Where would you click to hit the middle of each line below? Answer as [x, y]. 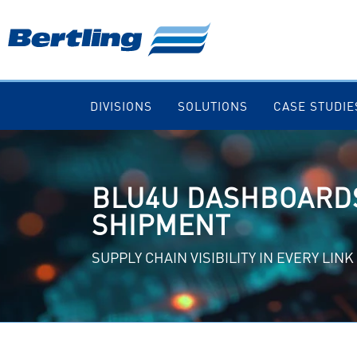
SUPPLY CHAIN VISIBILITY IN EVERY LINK [222, 257]
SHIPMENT [161, 224]
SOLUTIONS [212, 106]
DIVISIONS [121, 106]
